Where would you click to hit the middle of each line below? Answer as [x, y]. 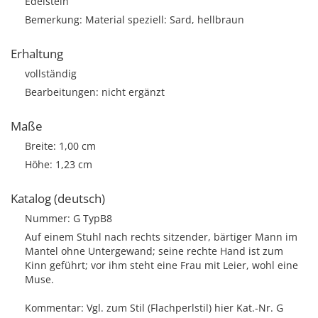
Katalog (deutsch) [58, 198]
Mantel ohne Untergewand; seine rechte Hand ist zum [154, 251]
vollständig [51, 73]
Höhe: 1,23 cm [59, 164]
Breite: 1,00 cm [60, 146]
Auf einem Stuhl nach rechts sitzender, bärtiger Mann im [161, 237]
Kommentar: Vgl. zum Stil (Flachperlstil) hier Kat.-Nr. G [154, 308]
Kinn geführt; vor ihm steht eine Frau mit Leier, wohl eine [161, 265]
